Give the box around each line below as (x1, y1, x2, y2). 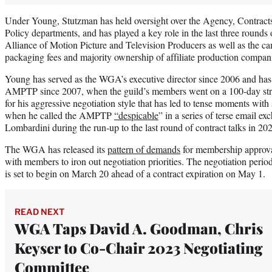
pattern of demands (107, 142, 180, 155)
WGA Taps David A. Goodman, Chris (15, 218, 263, 238)
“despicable (114, 108, 158, 121)
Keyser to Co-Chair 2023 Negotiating (15, 237, 263, 257)
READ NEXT (15, 206, 64, 217)
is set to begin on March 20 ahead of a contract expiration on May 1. (5, 166, 265, 180)
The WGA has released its (5, 142, 107, 155)
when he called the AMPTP (5, 108, 114, 121)
